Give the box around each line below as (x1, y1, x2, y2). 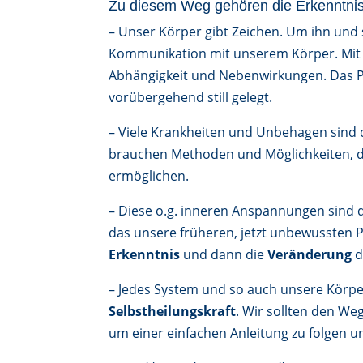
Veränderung (267, 245, 352, 263)
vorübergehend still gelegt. (109, 88, 273, 106)
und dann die (180, 245, 268, 263)
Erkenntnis (109, 245, 181, 263)
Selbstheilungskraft (109, 301, 237, 320)
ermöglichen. (109, 166, 190, 185)
